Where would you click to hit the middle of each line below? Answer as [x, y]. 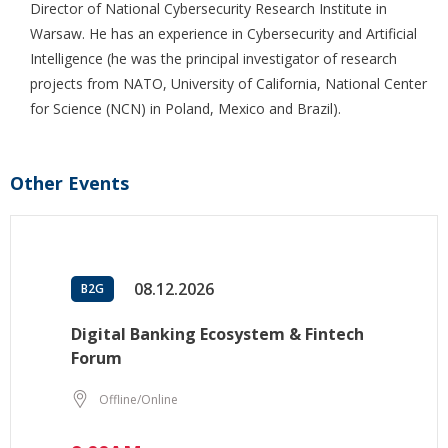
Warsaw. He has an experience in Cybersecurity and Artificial [223, 34]
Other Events [69, 183]
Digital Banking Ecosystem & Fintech [217, 334]
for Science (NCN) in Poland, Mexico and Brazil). [185, 109]
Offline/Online [138, 399]
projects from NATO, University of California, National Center [228, 84]
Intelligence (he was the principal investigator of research [213, 59]
